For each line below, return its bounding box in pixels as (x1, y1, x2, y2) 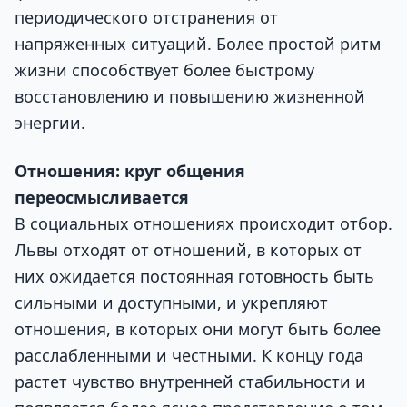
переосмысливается (15, 185, 189, 208)
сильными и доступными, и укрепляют (15, 291, 328, 313)
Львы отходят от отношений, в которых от (15, 238, 362, 261)
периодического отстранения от (15, 5, 278, 28)
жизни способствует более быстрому (15, 58, 314, 81)
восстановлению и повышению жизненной (15, 84, 365, 107)
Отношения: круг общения (15, 159, 245, 182)
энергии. (15, 111, 85, 134)
